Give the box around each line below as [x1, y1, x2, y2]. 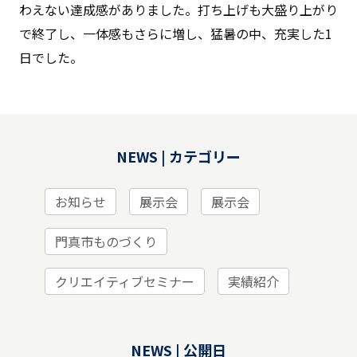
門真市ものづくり [55, 232, 157, 252]
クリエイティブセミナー [55, 272, 194, 292]
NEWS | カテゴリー [116, 146, 241, 167]
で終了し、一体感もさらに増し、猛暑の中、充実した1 [19, 24, 332, 44]
